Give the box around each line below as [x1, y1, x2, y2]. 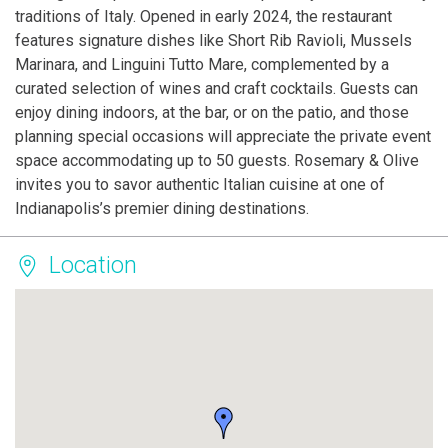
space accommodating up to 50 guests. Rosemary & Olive [15, 151, 419, 171]
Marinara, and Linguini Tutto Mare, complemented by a [15, 55, 389, 75]
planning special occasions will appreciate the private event [15, 127, 431, 147]
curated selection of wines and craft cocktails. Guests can [15, 79, 418, 99]
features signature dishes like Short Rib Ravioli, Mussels [15, 31, 412, 51]
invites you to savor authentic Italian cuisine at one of [15, 175, 385, 195]
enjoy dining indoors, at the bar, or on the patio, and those [15, 103, 409, 123]
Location [49, 252, 137, 280]
